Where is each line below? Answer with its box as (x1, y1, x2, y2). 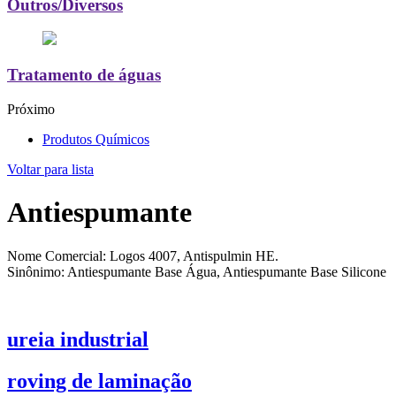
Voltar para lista (7, 161, 94, 177)
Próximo (7, 101, 55, 117)
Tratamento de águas (7, 65, 161, 85)
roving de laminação (7, 369, 192, 393)
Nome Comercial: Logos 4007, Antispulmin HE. (7, 248, 278, 264)
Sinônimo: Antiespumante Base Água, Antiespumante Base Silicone (7, 264, 386, 280)
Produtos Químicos (42, 131, 149, 147)
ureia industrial (7, 328, 148, 352)
